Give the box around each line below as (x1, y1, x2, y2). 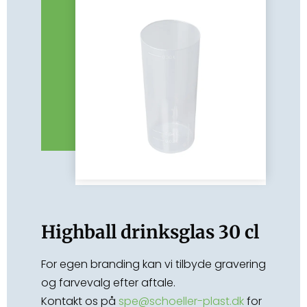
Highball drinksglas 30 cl (41, 221, 259, 243)
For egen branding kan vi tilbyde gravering (41, 256, 266, 272)
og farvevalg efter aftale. (41, 275, 175, 291)
